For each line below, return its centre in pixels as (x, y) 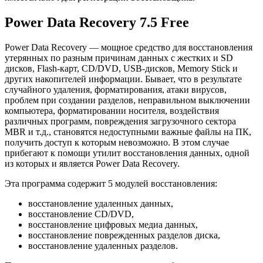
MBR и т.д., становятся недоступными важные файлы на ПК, (128, 132)
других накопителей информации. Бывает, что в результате (123, 79)
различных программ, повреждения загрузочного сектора (120, 122)
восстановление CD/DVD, (81, 214)
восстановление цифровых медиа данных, (113, 225)
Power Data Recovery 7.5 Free (97, 23)
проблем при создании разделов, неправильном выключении (127, 100)
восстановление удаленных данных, (101, 204)
